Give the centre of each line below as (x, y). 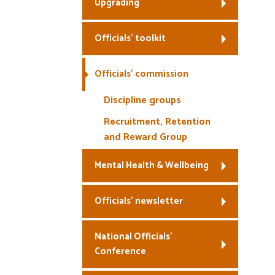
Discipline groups (142, 100)
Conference (120, 251)
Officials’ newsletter (139, 201)
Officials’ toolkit (130, 38)
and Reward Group (145, 137)
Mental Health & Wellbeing (152, 165)
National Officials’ (134, 237)
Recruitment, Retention (157, 122)
